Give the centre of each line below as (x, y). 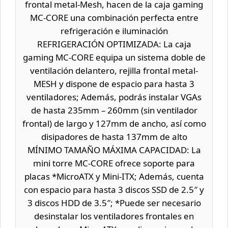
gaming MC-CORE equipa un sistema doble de (114, 57)
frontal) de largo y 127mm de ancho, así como (114, 123)
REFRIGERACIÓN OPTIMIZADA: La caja (114, 44)
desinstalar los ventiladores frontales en (114, 216)
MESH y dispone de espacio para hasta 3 (114, 83)
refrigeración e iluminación (114, 31)
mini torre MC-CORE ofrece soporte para (114, 163)
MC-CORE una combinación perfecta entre (114, 17)
